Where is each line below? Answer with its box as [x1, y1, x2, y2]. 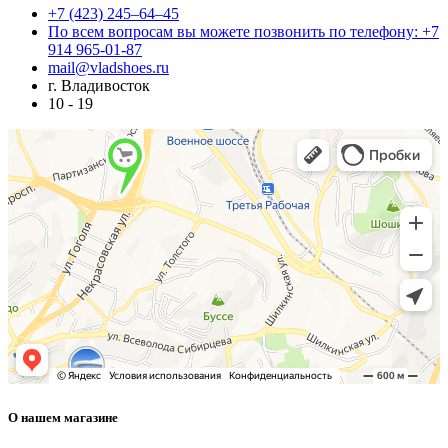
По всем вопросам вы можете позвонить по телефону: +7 [48, 22, 439, 40]
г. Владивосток [48, 76, 150, 94]
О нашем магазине [8, 410, 118, 426]
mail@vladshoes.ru [48, 58, 169, 76]
